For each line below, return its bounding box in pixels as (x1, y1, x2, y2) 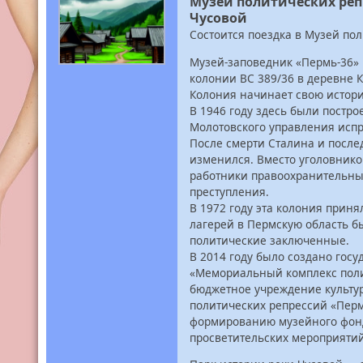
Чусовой (190, 9, 247, 27)
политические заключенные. (190, 232, 349, 248)
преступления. (190, 183, 269, 199)
